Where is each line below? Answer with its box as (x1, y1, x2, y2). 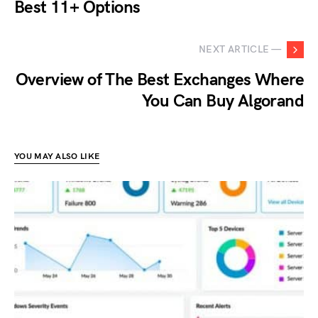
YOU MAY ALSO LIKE (14, 150, 100, 162)
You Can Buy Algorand (142, 90, 304, 111)
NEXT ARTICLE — (199, 43, 281, 56)
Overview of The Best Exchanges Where (15, 69, 304, 90)
